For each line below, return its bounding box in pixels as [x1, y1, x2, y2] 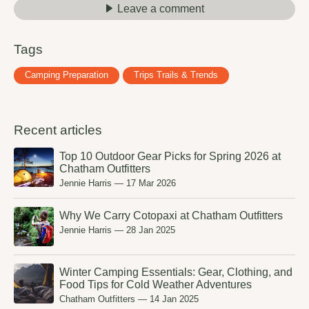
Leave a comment [117, 3, 204, 15]
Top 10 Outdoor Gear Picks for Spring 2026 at [59, 150, 281, 162]
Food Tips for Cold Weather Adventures [59, 279, 252, 291]
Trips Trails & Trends [133, 70, 218, 81]
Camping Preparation [25, 70, 108, 81]
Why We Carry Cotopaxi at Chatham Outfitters [59, 209, 283, 221]
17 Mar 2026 [126, 177, 176, 188]
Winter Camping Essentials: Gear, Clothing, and [59, 266, 292, 279]
